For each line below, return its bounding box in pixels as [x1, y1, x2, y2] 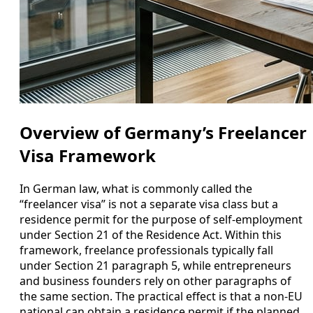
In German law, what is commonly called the [20, 180, 252, 196]
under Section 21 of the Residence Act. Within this [20, 226, 282, 242]
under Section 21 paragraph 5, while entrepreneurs [20, 257, 291, 273]
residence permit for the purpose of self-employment [20, 211, 303, 227]
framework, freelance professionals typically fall [20, 242, 273, 258]
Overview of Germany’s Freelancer [20, 120, 307, 144]
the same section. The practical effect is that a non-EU [20, 288, 303, 304]
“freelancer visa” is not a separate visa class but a [20, 196, 278, 212]
